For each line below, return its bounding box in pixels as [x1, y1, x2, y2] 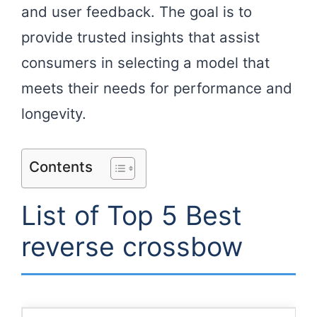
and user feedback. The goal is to [21, 3, 252, 21]
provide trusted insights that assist [21, 28, 260, 47]
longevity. [21, 105, 86, 123]
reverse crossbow [21, 230, 243, 263]
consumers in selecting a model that [21, 54, 270, 72]
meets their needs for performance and [21, 79, 292, 98]
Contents [29, 157, 93, 175]
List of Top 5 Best [21, 199, 242, 231]
